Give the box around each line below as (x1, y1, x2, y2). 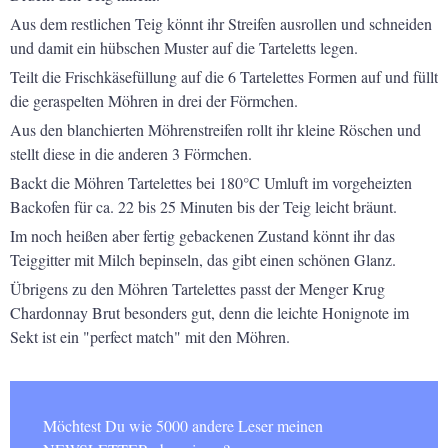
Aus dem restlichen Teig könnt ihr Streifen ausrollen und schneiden (10, 12, 432, 34)
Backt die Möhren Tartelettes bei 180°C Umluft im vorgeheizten (10, 171, 412, 193)
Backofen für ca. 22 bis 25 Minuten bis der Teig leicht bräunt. (10, 195, 397, 217)
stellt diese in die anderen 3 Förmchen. (10, 142, 252, 164)
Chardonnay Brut (10, 301, 120, 323)
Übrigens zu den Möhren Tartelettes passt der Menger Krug (10, 277, 385, 299)
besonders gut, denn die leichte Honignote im (120, 301, 409, 323)
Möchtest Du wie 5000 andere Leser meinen (42, 415, 57, 437)
